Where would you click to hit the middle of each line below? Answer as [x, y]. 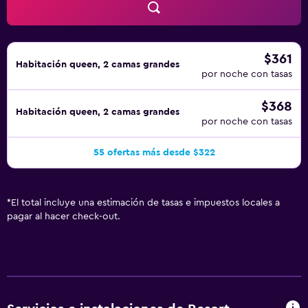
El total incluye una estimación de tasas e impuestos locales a [145, 203]
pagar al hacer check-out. [64, 217]
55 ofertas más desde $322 [154, 153]
